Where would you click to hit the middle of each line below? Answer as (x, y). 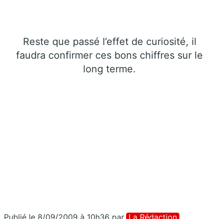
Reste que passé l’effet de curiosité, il (109, 41)
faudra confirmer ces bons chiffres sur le (109, 55)
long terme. (109, 69)
